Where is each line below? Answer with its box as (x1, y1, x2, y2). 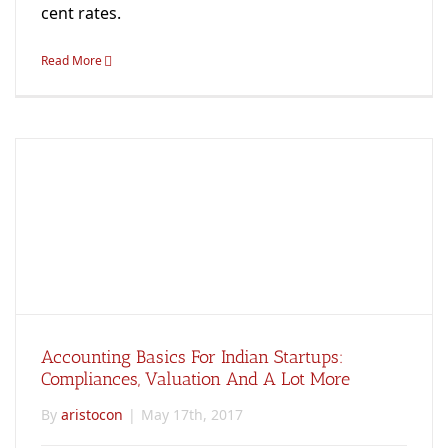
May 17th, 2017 (141, 404, 243, 424)
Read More (41, 51, 102, 69)
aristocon (61, 404, 123, 424)
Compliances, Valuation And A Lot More (41, 367, 350, 390)
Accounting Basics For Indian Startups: (41, 345, 344, 368)
